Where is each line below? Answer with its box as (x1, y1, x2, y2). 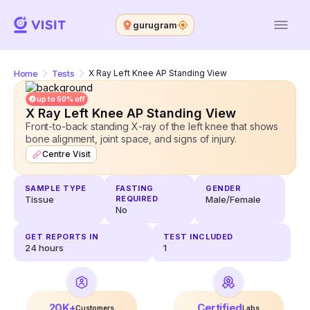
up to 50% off (37, 95, 85, 104)
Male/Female (206, 194, 262, 206)
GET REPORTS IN (25, 232, 99, 242)
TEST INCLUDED (163, 232, 233, 242)
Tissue (25, 194, 54, 206)
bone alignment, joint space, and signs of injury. (26, 133, 237, 145)
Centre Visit (42, 149, 91, 160)
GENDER (206, 183, 241, 194)
